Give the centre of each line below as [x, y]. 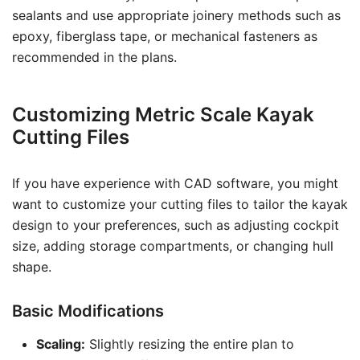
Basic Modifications [88, 311]
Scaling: [61, 344]
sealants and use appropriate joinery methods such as [176, 15]
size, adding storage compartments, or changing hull [173, 246]
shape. [32, 267]
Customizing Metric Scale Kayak [163, 115]
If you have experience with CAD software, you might [175, 183]
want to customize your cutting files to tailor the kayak [180, 204]
